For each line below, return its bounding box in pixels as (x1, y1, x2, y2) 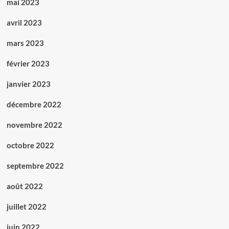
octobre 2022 (6, 141, 54, 150)
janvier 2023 (6, 79, 51, 89)
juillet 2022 (6, 202, 47, 212)
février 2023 (6, 59, 50, 68)
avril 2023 (6, 18, 42, 28)
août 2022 (6, 181, 43, 191)
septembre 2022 (6, 161, 64, 171)
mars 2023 (6, 38, 44, 48)
